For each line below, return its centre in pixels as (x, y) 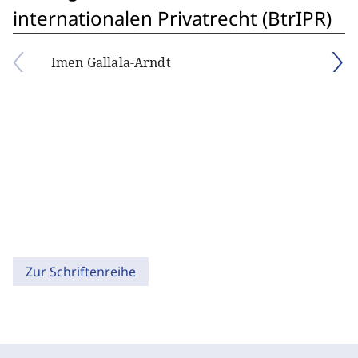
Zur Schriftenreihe (81, 272)
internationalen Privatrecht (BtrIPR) (172, 18)
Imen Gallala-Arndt (111, 62)
